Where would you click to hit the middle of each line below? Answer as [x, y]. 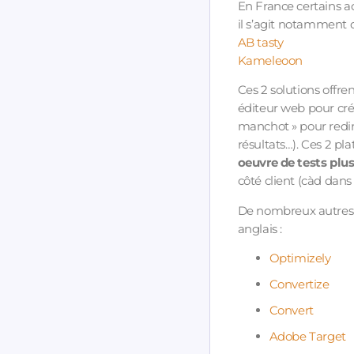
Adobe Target [307, 337]
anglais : [260, 228]
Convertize [299, 284]
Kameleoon [270, 60]
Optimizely [300, 258]
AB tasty [260, 42]
